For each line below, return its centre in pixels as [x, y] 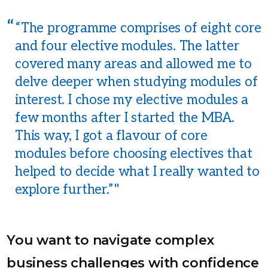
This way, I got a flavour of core [111, 136]
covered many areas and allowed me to [133, 65]
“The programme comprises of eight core [138, 29]
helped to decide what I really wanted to [137, 172]
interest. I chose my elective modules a [132, 100]
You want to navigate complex [110, 240]
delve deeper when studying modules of [136, 83]
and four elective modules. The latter [127, 47]
